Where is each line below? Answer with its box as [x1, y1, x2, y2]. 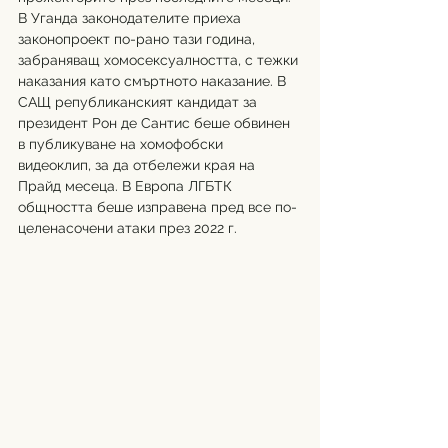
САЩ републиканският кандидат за [18, 93, 261, 110]
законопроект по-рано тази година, [18, 30, 259, 47]
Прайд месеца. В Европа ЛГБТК [18, 177, 236, 194]
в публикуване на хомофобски [18, 135, 227, 152]
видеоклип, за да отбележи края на [18, 156, 259, 173]
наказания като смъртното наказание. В [18, 72, 290, 89]
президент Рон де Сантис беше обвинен [18, 114, 294, 131]
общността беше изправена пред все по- [18, 198, 297, 215]
